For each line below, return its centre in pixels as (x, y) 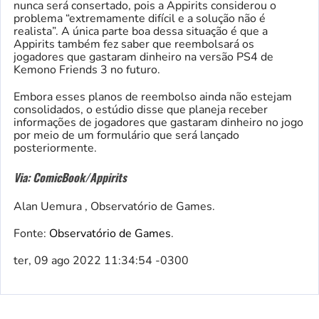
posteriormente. (55, 148)
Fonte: (31, 233)
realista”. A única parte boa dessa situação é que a (141, 31)
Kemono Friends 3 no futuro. (87, 69)
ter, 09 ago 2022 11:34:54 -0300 (101, 260)
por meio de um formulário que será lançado (126, 135)
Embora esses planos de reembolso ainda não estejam (153, 96)
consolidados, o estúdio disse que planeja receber (141, 109)
